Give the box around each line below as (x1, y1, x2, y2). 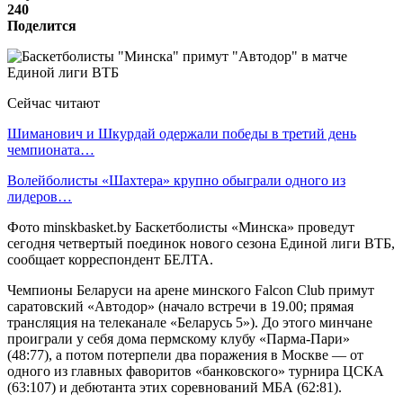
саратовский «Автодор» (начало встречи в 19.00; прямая (7, 298, 354, 314)
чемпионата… (7, 141, 94, 157)
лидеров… (7, 188, 72, 204)
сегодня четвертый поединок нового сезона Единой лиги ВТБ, (7, 235, 395, 251)
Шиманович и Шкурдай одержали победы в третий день (7, 125, 356, 141)
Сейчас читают (7, 94, 100, 111)
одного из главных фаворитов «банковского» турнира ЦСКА (7, 363, 384, 379)
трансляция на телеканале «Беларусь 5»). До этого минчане (7, 314, 372, 330)
